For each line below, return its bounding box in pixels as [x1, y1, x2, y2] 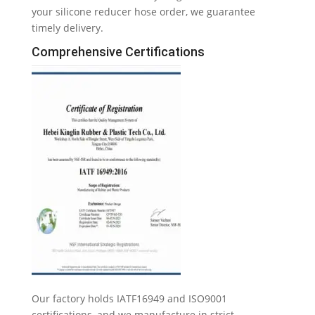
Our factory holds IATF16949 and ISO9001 [31, 292, 227, 305]
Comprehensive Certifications [31, 44, 205, 59]
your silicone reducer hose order [31, 5, 186, 18]
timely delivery [31, 21, 101, 34]
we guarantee [190, 5, 255, 18]
